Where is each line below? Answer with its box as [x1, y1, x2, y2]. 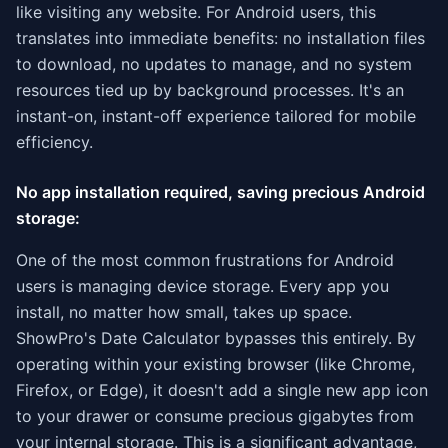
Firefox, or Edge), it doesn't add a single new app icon [16, 380, 428, 400]
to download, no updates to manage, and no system [16, 54, 412, 74]
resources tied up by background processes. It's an [16, 80, 404, 100]
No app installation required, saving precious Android [16, 182, 425, 202]
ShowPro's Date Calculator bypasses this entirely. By [16, 328, 416, 348]
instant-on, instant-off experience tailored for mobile [16, 106, 416, 126]
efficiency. [16, 132, 93, 152]
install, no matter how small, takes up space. [16, 302, 352, 322]
